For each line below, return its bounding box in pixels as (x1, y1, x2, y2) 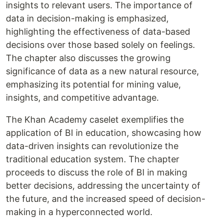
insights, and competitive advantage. (6, 92, 159, 103)
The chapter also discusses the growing (6, 53, 171, 64)
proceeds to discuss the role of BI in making (6, 167, 187, 178)
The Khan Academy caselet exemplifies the (6, 114, 184, 125)
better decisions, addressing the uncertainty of (6, 180, 200, 191)
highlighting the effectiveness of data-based (6, 26, 190, 37)
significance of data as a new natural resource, (6, 66, 199, 77)
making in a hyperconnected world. (6, 207, 153, 218)
